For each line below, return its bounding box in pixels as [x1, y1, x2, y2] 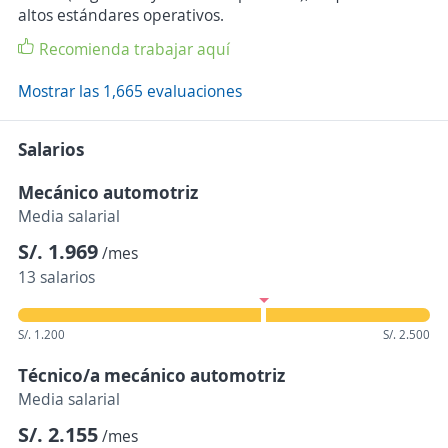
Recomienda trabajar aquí [39, 38, 230, 61]
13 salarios [18, 266, 95, 289]
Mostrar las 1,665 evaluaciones [18, 80, 242, 103]
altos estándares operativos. [18, 4, 224, 27]
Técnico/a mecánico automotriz [18, 363, 285, 388]
